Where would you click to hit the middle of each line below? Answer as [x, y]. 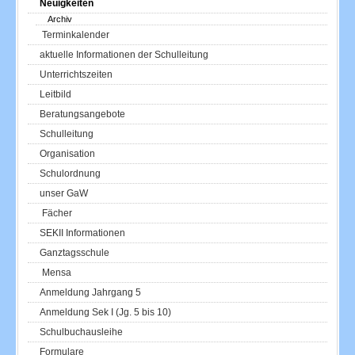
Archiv [60, 19]
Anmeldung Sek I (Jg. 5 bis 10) [106, 312]
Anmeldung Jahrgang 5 [91, 292]
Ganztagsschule [75, 252]
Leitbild [56, 94]
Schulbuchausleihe [82, 332]
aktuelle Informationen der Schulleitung [124, 54]
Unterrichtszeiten [76, 74]
